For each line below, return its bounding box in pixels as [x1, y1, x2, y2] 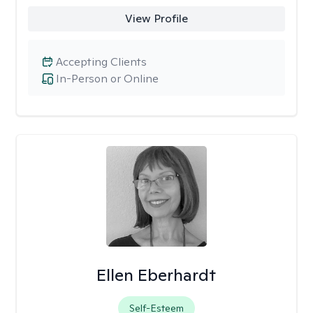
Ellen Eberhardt [96, 264, 217, 286]
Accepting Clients [56, 54, 147, 69]
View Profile [124, 11, 188, 26]
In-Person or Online [56, 71, 159, 86]
